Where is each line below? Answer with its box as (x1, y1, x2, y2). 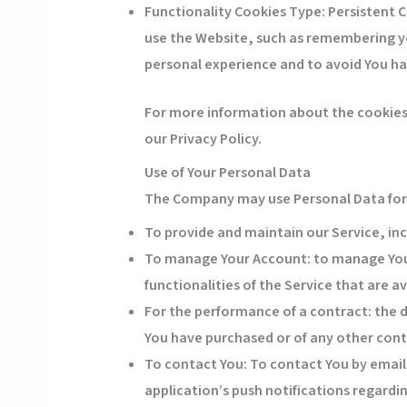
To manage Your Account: (144, 249, 311, 270)
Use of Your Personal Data (144, 163, 311, 184)
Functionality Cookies (144, 2, 286, 23)
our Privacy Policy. (144, 129, 262, 150)
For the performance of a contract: (144, 302, 372, 323)
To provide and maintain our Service (144, 223, 380, 243)
